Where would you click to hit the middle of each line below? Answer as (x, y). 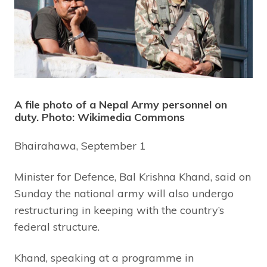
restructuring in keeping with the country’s (119, 210)
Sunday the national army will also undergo (124, 194)
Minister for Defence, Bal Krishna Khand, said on (133, 177)
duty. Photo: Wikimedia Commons (100, 117)
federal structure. (57, 227)
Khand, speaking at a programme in (104, 258)
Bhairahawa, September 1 (80, 146)
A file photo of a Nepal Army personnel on (121, 105)
